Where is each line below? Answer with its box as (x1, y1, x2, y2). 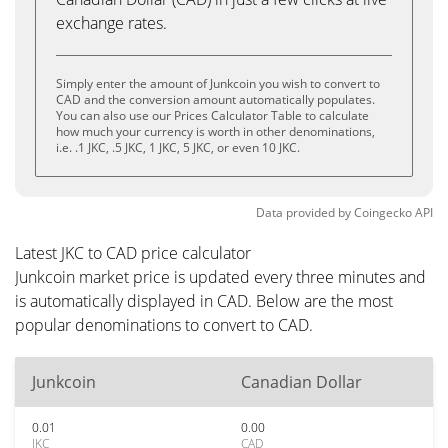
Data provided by (256, 204, 351, 221)
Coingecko (354, 204, 412, 221)
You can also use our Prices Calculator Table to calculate (56, 107, 369, 124)
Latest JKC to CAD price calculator (15, 242, 251, 264)
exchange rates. (56, 12, 167, 34)
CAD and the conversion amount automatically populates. (56, 91, 375, 108)
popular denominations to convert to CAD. (15, 314, 313, 336)
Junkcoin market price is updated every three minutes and (15, 266, 426, 288)
